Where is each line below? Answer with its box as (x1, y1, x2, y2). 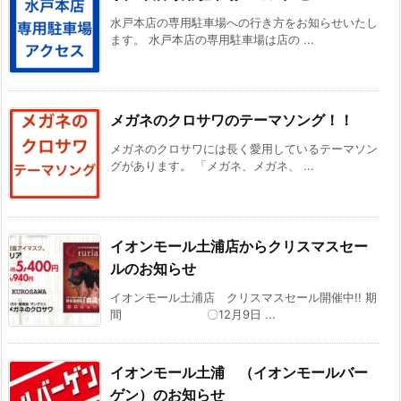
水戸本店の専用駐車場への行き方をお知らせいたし (110, 14, 378, 30)
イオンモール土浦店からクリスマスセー (110, 236, 368, 255)
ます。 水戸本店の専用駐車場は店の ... (110, 31, 314, 47)
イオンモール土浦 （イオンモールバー (110, 363, 368, 381)
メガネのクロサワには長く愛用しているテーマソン (110, 141, 378, 156)
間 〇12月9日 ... (110, 306, 276, 321)
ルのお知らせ (110, 259, 196, 277)
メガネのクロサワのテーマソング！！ (110, 110, 354, 129)
